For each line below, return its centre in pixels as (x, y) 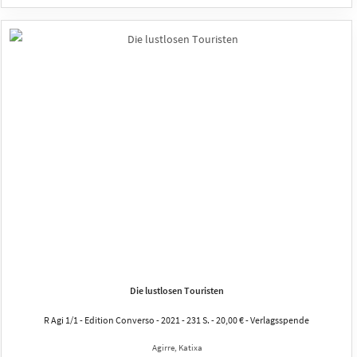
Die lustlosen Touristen (177, 290)
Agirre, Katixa (177, 347)
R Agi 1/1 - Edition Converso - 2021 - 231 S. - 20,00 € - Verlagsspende (177, 320)
